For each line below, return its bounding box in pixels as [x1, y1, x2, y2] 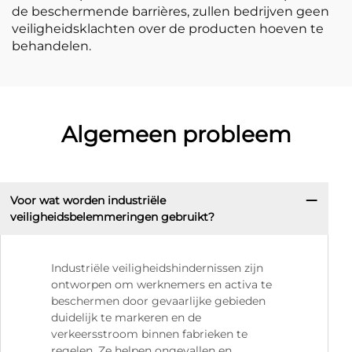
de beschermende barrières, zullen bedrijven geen [12, 4, 329, 19]
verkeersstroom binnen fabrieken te [51, 327, 247, 342]
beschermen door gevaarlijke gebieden [51, 294, 266, 309]
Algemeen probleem [60, 121, 291, 148]
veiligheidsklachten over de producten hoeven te [12, 21, 324, 36]
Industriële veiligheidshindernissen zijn [51, 261, 263, 276]
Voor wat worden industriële [9, 192, 166, 207]
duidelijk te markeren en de [51, 310, 201, 325]
